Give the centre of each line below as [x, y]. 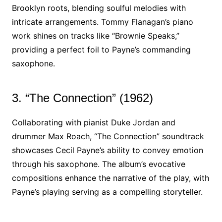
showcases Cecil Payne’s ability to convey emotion [107, 150]
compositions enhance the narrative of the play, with [110, 178]
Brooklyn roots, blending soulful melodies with [99, 8]
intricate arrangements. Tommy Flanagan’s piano [102, 22]
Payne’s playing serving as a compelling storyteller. [107, 192]
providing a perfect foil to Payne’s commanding [101, 50]
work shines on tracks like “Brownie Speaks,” [95, 36]
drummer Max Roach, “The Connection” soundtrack [108, 136]
